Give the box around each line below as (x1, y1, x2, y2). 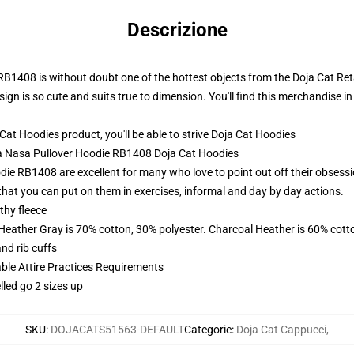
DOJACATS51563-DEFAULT (51, 323, 184, 336)
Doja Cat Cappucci (236, 323, 326, 336)
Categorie (184, 323, 232, 336)
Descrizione (126, 19, 228, 41)
